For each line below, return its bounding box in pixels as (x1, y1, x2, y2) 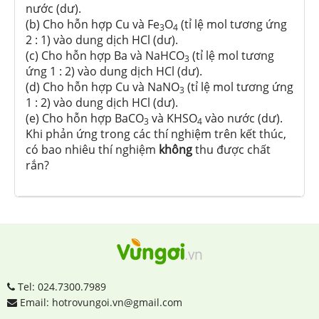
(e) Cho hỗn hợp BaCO (26, 110, 144, 127)
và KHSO (149, 110, 197, 127)
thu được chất (195, 142, 271, 158)
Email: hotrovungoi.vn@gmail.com (20, 296, 182, 310)
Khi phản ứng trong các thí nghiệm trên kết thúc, (26, 126, 286, 142)
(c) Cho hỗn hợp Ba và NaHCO (26, 48, 184, 64)
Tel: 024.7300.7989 (18, 280, 106, 294)
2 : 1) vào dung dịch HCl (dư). (26, 32, 178, 48)
